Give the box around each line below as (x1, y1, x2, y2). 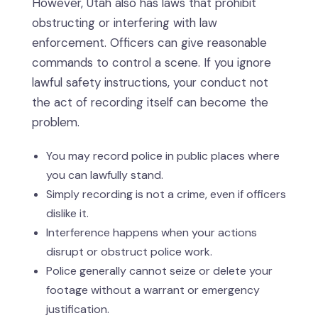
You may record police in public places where (46, 148, 280, 164)
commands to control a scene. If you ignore (32, 55, 271, 71)
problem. (32, 114, 79, 131)
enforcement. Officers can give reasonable (32, 35, 267, 51)
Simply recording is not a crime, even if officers (46, 187, 286, 202)
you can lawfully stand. (46, 168, 163, 183)
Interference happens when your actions (46, 225, 257, 241)
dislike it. (46, 206, 89, 221)
